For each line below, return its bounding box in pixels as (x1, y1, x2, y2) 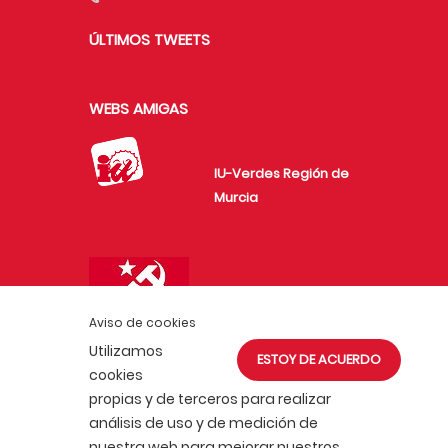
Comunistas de (214, 307, 315, 327)
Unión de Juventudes (214, 283, 352, 303)
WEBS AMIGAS (89, 97, 188, 119)
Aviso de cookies (89, 314, 196, 331)
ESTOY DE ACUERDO (257, 350, 381, 369)
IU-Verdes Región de (214, 163, 349, 183)
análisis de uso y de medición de (89, 413, 318, 433)
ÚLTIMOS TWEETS (89, 28, 210, 50)
